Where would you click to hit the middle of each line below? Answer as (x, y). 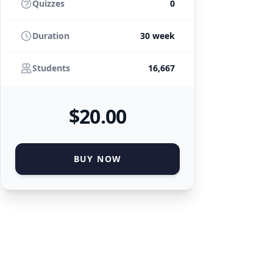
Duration (51, 36)
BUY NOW (97, 159)
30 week (158, 36)
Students (51, 68)
